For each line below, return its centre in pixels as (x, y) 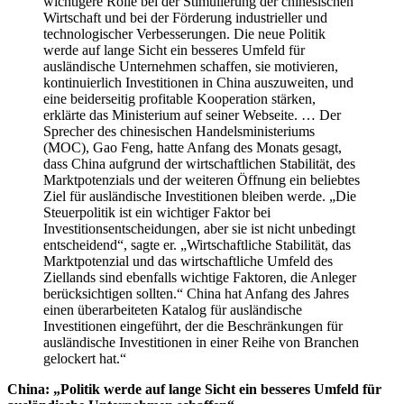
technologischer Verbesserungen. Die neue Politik (184, 33)
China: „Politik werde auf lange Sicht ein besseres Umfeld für (194, 389)
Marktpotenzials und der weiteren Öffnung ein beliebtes (202, 179)
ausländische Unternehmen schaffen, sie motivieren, (191, 66)
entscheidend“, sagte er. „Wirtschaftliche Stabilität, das (197, 244)
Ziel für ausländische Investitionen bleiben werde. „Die (200, 196)
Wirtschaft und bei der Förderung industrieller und (185, 17)
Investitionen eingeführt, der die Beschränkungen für (193, 326)
